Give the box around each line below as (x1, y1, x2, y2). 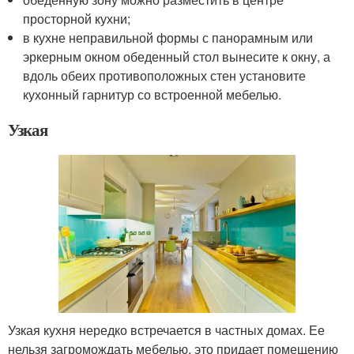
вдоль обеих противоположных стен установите (23, 66, 307, 85)
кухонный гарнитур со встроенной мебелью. (23, 85, 282, 104)
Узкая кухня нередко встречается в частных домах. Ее (8, 321, 325, 340)
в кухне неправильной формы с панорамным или (23, 28, 314, 47)
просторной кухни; (23, 9, 131, 28)
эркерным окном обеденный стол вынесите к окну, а (23, 47, 331, 66)
